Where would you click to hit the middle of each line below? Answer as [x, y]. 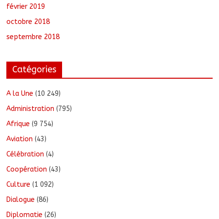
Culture [19, 185]
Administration [31, 109]
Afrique [18, 124]
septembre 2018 [33, 37]
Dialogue [21, 200]
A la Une [20, 94]
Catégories [34, 70]
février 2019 [26, 7]
